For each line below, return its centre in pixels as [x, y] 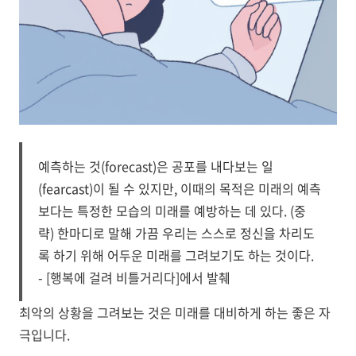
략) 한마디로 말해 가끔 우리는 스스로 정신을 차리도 [176, 233]
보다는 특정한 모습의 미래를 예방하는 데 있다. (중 [172, 211]
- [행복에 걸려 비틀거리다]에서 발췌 [134, 277]
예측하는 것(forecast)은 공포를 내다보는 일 [156, 166]
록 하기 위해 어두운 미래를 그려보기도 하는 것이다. [176, 255]
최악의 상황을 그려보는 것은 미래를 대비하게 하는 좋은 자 [175, 312]
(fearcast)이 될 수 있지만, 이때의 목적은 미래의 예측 [180, 188]
